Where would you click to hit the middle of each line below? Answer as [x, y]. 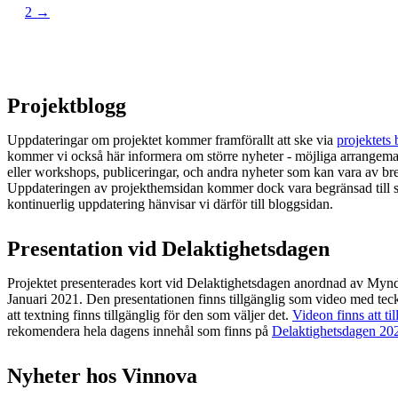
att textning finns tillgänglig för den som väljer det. [150, 314]
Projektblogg [67, 105]
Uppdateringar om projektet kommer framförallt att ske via [172, 139]
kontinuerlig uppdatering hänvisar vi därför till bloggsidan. [170, 203]
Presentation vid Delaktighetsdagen [168, 248]
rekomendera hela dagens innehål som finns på [139, 330]
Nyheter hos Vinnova [102, 375]
